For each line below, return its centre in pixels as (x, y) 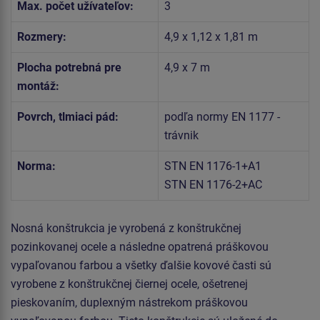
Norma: (36, 166)
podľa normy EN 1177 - (222, 116)
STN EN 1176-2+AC (213, 184)
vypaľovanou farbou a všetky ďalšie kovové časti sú (141, 265)
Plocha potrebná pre (69, 67)
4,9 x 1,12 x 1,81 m (211, 36)
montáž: (38, 86)
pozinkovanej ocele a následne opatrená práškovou (140, 246)
